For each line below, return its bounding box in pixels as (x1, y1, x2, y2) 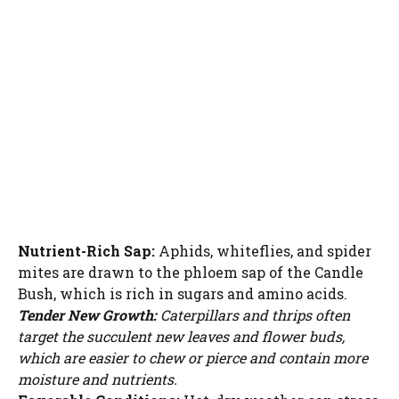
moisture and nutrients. (18, 370, 177, 389)
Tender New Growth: (18, 305, 157, 325)
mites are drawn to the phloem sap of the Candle (18, 263, 363, 282)
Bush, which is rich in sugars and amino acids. (18, 284, 347, 304)
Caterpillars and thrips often (157, 305, 350, 325)
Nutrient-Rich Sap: (18, 241, 155, 261)
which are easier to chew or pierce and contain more (18, 348, 368, 368)
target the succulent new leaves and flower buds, (18, 327, 345, 346)
